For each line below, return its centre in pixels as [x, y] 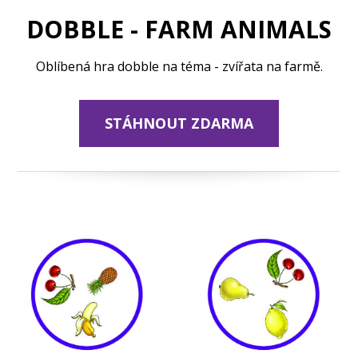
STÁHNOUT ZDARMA [179, 123]
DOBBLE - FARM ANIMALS [179, 30]
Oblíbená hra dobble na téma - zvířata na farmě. [179, 67]
